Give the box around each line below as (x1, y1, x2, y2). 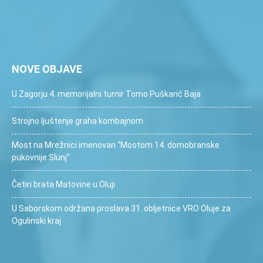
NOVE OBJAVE (12, 62, 82, 75)
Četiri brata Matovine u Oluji (12, 179, 115, 189)
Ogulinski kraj (12, 215, 61, 225)
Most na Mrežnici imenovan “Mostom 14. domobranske (12, 140, 220, 150)
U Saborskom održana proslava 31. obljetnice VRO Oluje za (12, 203, 231, 213)
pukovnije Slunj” (12, 152, 70, 162)
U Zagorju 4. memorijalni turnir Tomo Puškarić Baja (12, 89, 201, 99)
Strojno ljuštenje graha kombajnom (12, 116, 143, 126)
